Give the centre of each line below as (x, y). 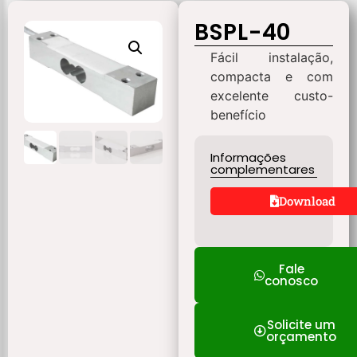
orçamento (301, 337)
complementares (263, 170)
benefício (238, 115)
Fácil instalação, (272, 57)
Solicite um (301, 325)
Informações (248, 158)
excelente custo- (272, 96)
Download (307, 201)
